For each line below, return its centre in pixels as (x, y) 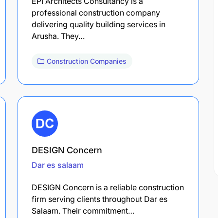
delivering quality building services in (99, 24)
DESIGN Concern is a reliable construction (108, 187)
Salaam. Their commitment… (83, 210)
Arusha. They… (58, 36)
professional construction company (96, 12)
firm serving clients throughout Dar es (100, 199)
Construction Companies (87, 61)
